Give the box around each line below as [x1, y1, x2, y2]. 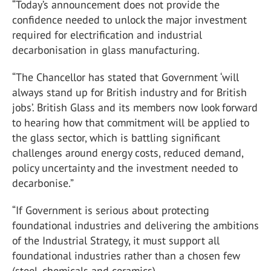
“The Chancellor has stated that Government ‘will [12, 70, 239, 84]
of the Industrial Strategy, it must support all [12, 233, 220, 247]
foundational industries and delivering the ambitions [12, 218, 259, 232]
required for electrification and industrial [12, 28, 202, 42]
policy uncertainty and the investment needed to [12, 161, 238, 175]
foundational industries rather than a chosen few [12, 249, 240, 263]
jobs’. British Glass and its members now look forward [12, 100, 258, 114]
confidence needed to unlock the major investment [12, 13, 247, 27]
